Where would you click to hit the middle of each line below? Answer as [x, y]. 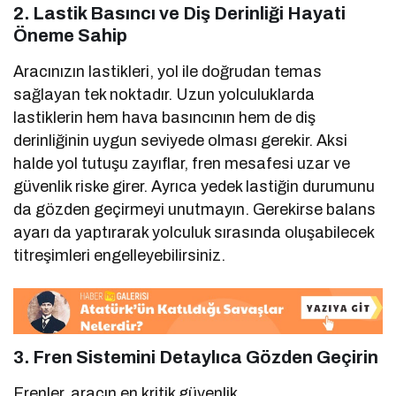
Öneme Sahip [70, 35]
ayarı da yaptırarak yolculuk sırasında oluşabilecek [194, 232]
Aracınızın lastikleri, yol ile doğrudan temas [168, 71]
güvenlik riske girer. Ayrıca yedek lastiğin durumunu [194, 186]
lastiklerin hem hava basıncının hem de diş [165, 117]
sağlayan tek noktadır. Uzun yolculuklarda [164, 94]
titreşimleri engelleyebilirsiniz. [120, 255]
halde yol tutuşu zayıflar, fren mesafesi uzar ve [182, 163]
